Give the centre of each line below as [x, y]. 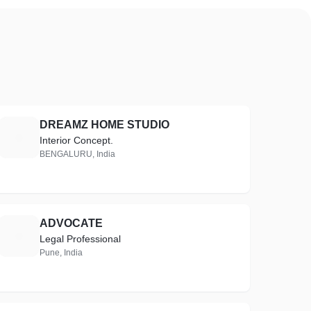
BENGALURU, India [78, 154]
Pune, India [61, 253]
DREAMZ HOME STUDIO [105, 125]
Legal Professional [81, 239]
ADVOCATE [72, 223]
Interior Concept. [77, 140]
